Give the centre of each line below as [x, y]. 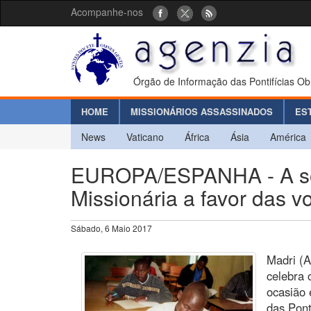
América [288, 136]
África [197, 136]
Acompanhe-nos [107, 12]
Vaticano [145, 136]
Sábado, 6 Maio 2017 [111, 228]
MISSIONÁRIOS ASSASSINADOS [202, 111]
